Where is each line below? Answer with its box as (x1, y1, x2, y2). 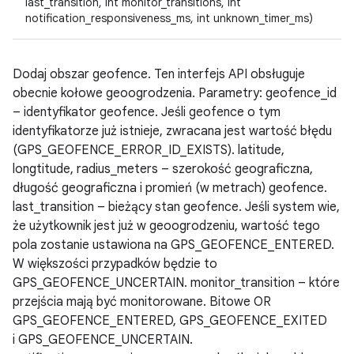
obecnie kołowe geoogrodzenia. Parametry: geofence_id (13, 85, 337, 101)
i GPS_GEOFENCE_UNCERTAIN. (13, 332, 193, 348)
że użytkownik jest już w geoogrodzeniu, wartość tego (13, 218, 320, 234)
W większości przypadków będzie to (13, 256, 217, 272)
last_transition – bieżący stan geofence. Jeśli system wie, (13, 199, 340, 215)
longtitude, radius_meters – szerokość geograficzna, (13, 161, 313, 177)
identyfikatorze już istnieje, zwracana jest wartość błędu (13, 123, 332, 139)
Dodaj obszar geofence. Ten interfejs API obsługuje (13, 66, 305, 82)
